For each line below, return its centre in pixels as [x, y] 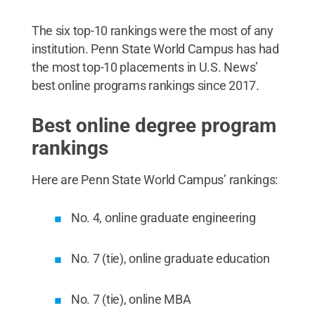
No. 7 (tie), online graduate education [170, 258]
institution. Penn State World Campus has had [155, 49]
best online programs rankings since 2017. [145, 85]
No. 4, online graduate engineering [163, 217]
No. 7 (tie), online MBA [131, 299]
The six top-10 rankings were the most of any [152, 30]
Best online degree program [154, 125]
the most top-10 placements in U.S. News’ [144, 67]
